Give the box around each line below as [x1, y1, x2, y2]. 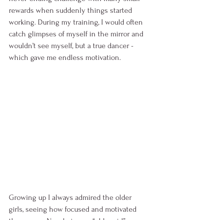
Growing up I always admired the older [9, 193, 134, 202]
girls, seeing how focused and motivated [9, 205, 138, 214]
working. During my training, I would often [9, 18, 145, 27]
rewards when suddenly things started [9, 6, 134, 15]
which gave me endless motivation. [9, 53, 123, 62]
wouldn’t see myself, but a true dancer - [9, 41, 136, 51]
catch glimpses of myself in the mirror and [9, 29, 145, 39]
